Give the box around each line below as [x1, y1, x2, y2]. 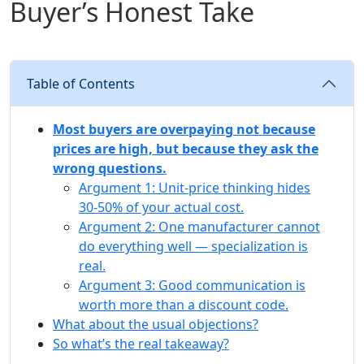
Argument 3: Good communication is [79, 276, 305, 295]
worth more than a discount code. [79, 296, 288, 314]
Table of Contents [27, 75, 135, 93]
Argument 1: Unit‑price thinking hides [79, 179, 310, 197]
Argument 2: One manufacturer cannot [79, 218, 320, 236]
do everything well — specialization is [79, 237, 308, 256]
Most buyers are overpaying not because [53, 120, 315, 139]
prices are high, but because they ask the [53, 140, 318, 158]
